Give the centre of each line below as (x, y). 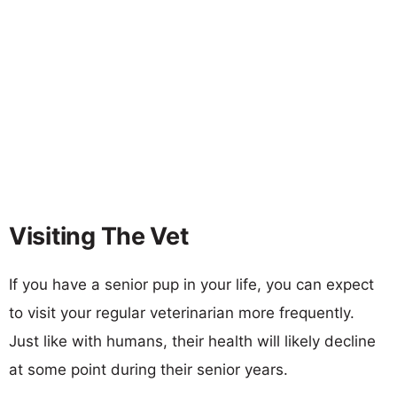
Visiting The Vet (99, 236)
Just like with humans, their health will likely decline (192, 341)
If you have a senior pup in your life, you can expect (191, 284)
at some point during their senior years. (148, 369)
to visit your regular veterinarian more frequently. (182, 312)
